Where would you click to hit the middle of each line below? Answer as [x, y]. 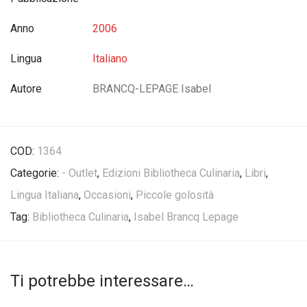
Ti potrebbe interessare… [102, 281]
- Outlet [79, 173]
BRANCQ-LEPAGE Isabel [152, 89]
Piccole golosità [175, 195]
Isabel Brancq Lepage [186, 217]
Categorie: [36, 173]
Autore [26, 89]
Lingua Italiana [45, 195]
